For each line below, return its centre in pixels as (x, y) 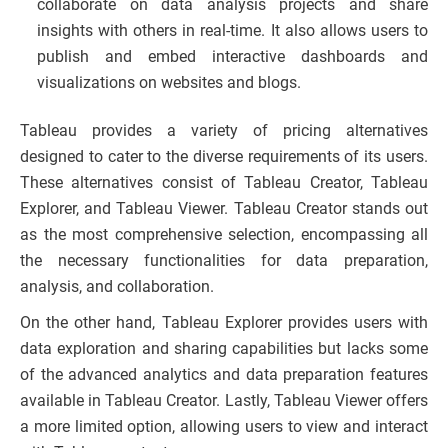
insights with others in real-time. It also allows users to (232, 31)
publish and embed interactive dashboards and (232, 57)
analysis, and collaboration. (117, 287)
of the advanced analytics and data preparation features (224, 375)
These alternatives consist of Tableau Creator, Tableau (224, 183)
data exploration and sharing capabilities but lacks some (224, 349)
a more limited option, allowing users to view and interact (224, 427)
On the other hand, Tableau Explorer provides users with (224, 323)
